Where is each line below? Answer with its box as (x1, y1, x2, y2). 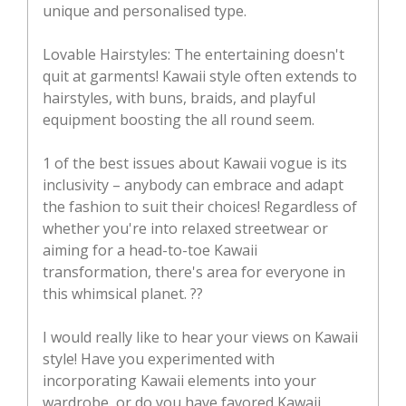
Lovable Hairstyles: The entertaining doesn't (43, 43, 344, 64)
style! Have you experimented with (43, 348, 275, 369)
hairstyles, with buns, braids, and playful (43, 87, 315, 108)
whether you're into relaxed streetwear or (43, 217, 328, 238)
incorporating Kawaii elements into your (43, 370, 316, 391)
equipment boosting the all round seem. (43, 109, 314, 130)
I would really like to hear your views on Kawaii (43, 326, 358, 347)
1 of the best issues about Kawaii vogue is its (43, 152, 347, 173)
